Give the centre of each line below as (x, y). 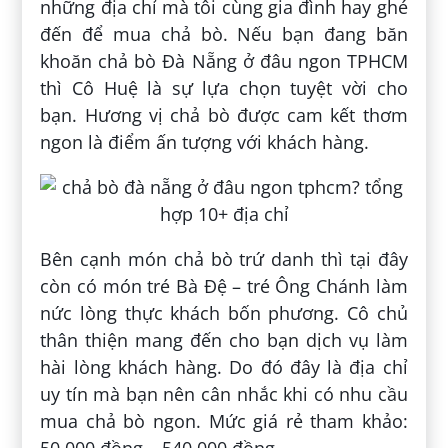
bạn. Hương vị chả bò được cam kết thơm (224, 115)
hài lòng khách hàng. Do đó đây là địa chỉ (224, 367)
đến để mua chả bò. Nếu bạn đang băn (224, 34)
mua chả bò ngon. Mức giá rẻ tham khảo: (224, 421)
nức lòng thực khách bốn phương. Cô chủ (224, 313)
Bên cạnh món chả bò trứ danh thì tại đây (224, 259)
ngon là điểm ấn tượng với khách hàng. (205, 142)
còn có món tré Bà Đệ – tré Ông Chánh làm (224, 286)
